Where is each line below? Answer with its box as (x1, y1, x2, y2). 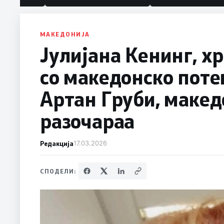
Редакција (40, 139, 73, 148)
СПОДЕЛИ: (40, 167, 76, 175)
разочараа (40, 107, 135, 134)
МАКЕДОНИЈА (40, 30, 90, 38)
